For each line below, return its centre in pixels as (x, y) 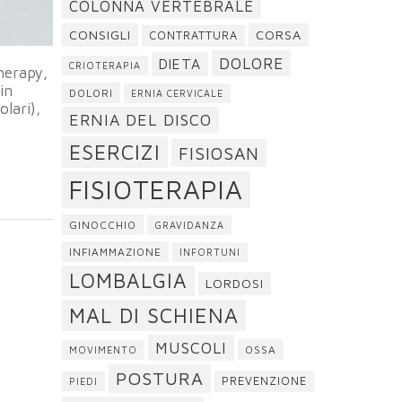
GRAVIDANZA (189, 225)
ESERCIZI (114, 152)
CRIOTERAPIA (105, 66)
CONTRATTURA (193, 35)
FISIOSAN (218, 153)
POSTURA (159, 378)
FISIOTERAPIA (156, 189)
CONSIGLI (100, 35)
